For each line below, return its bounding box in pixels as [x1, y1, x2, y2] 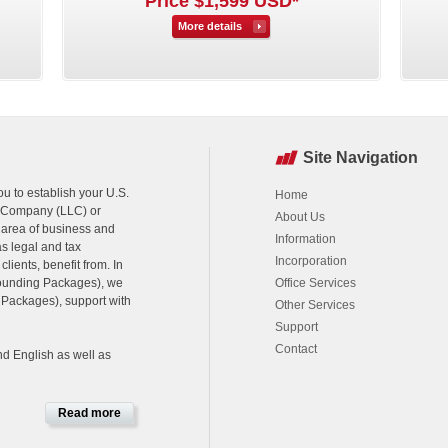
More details [178, 20, 242, 32]
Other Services [275, 298, 355, 312]
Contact [275, 342, 317, 356]
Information [275, 232, 336, 246]
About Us [275, 210, 325, 224]
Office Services [275, 276, 356, 290]
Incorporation [275, 254, 347, 268]
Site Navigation [303, 149, 418, 166]
